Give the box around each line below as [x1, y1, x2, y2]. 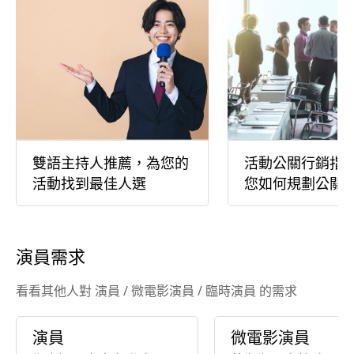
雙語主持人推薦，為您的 [32, 153, 189, 172]
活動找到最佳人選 [32, 173, 146, 193]
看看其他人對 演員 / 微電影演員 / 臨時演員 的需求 [16, 281, 297, 299]
